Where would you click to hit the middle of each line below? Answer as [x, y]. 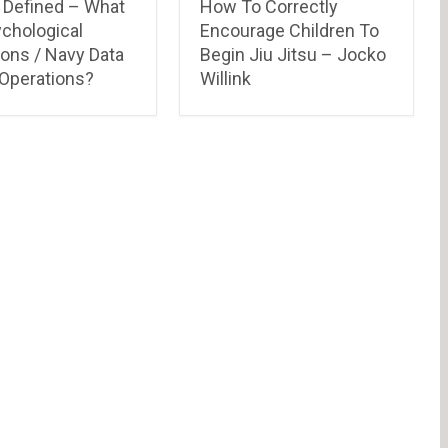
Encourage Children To [290, 30]
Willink [226, 78]
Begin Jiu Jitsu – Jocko [293, 54]
